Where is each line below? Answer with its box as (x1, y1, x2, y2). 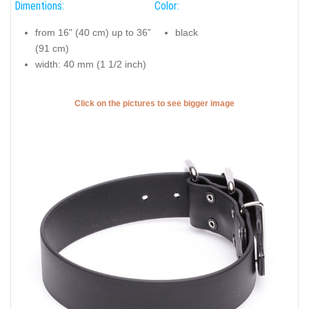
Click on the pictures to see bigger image (74, 99, 235, 109)
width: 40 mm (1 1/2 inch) (35, 58, 146, 70)
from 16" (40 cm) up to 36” (35, 26, 151, 38)
